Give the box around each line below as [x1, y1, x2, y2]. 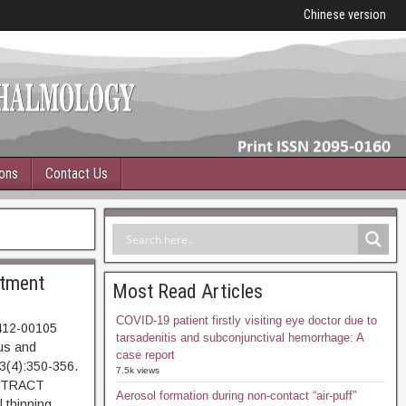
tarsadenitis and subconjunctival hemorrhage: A [115, 331, 363, 344]
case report [115, 348, 175, 362]
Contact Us [45, 165, 108, 182]
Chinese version [304, 7, 386, 22]
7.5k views [115, 365, 159, 375]
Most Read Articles [111, 280, 263, 303]
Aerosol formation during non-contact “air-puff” [115, 389, 356, 402]
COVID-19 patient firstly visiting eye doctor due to [115, 314, 377, 327]
